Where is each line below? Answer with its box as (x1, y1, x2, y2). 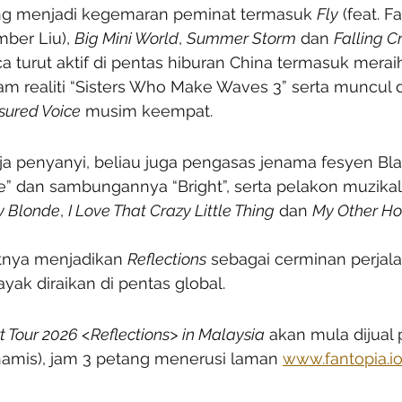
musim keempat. (81, 101, 213, 121)
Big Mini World (74, 29, 179, 48)
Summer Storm (187, 29, 296, 48)
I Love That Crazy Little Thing (68, 201, 275, 221)
